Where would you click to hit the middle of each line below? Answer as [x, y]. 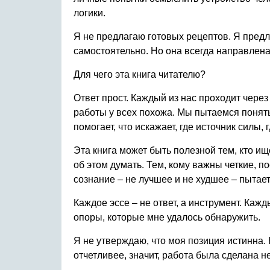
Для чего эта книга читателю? [140, 74]
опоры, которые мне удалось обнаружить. [167, 217]
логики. [89, 13]
